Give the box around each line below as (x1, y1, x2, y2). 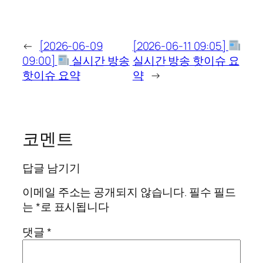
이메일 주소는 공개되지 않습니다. (22, 184, 187, 200)
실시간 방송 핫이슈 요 (132, 52, 240, 68)
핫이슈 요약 (22, 67, 80, 83)
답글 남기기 (22, 160, 80, 176)
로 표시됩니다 (40, 198, 110, 214)
